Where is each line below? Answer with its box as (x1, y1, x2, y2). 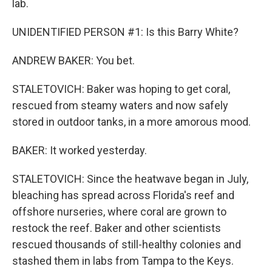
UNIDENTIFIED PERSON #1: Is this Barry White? (12, 25, 239, 38)
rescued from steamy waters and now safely (12, 99, 228, 112)
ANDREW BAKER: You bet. (12, 54, 135, 67)
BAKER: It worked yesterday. (12, 144, 147, 157)
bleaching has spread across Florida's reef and (12, 189, 234, 202)
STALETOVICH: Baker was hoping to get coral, (12, 83, 230, 95)
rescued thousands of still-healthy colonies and (12, 238, 241, 251)
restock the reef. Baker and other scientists (12, 222, 221, 234)
